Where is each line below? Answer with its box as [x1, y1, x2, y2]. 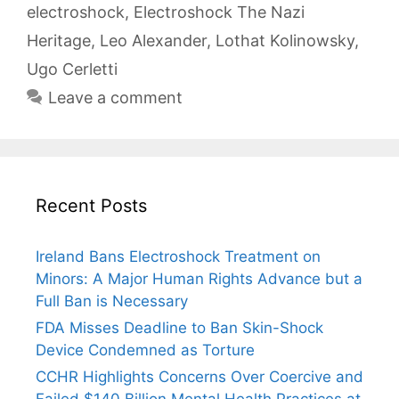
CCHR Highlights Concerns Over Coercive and [36, 368, 363, 387]
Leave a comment [47, 88, 183, 108]
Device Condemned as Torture [36, 341, 255, 360]
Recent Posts [36, 195, 147, 217]
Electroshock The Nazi [134, 3, 305, 22]
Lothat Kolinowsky [216, 31, 354, 51]
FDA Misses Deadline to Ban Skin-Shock [36, 319, 323, 338]
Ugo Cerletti [27, 60, 118, 79]
